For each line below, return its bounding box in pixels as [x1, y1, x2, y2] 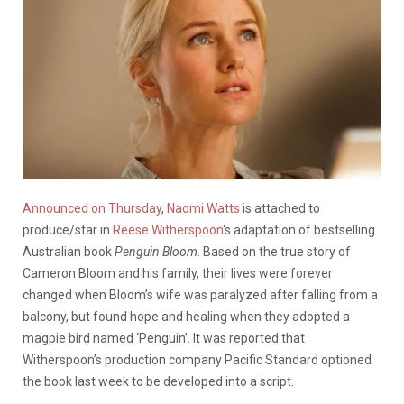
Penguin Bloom [115, 243, 197, 259]
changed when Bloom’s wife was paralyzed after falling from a [23, 287, 378, 302]
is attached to [240, 200, 320, 216]
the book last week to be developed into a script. [23, 373, 294, 389]
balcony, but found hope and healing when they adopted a [23, 308, 350, 324]
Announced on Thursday [23, 200, 161, 216]
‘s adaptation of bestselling [223, 222, 375, 237]
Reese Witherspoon [113, 222, 223, 237]
